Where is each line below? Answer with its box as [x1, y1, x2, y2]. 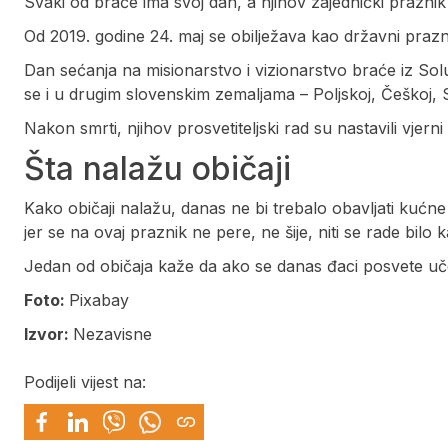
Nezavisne [73, 324, 152, 345]
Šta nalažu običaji [24, 149, 291, 189]
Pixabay [69, 290, 134, 311]
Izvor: [24, 324, 73, 345]
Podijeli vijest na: [24, 372, 146, 393]
